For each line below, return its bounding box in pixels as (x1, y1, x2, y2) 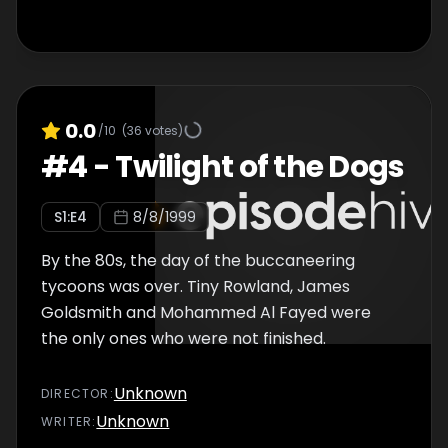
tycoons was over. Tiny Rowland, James (41, 275, 350, 298)
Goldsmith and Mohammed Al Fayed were (41, 301, 371, 324)
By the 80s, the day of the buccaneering (41, 249, 355, 272)
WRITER (41, 413, 93, 430)
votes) (142, 121, 183, 139)
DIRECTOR (41, 385, 110, 402)
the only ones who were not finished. (41, 327, 326, 350)
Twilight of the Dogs (115, 146, 405, 188)
